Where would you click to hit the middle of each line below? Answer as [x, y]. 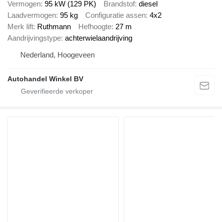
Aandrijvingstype [34, 38]
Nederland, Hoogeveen [57, 55]
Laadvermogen [32, 15]
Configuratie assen [115, 15]
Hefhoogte [95, 26]
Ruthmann [54, 26]
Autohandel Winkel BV [45, 79]
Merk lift [20, 26]
